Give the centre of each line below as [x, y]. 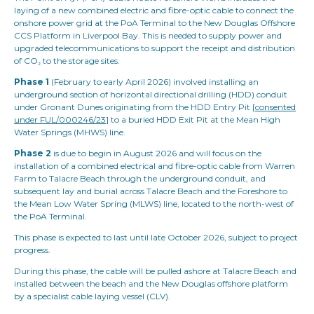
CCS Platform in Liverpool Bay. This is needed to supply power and [148, 35]
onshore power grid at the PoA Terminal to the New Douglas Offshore [155, 23]
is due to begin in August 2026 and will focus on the [156, 153]
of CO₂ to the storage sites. [67, 61]
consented [275, 107]
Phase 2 [33, 153]
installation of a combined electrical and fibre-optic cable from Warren [155, 166]
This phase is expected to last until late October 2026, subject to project [156, 237]
